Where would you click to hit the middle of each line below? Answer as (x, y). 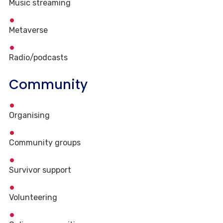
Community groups (45, 143)
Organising (29, 115)
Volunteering (33, 198)
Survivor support (40, 170)
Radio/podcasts (38, 58)
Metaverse (28, 30)
